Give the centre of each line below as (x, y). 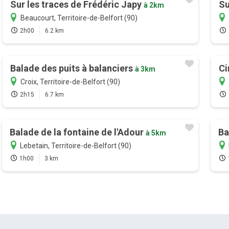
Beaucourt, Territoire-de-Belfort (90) (79, 18)
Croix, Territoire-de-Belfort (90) (70, 82)
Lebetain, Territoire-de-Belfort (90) (76, 146)
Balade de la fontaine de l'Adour (78, 132)
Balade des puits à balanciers (72, 68)
